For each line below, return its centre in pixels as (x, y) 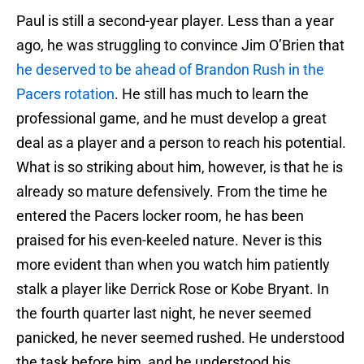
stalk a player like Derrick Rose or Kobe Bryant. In (173, 289)
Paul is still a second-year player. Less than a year (175, 21)
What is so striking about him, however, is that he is (180, 167)
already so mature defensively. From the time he (172, 192)
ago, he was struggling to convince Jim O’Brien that (180, 45)
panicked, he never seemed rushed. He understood (180, 338)
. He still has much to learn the (212, 94)
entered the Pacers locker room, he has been (160, 216)
